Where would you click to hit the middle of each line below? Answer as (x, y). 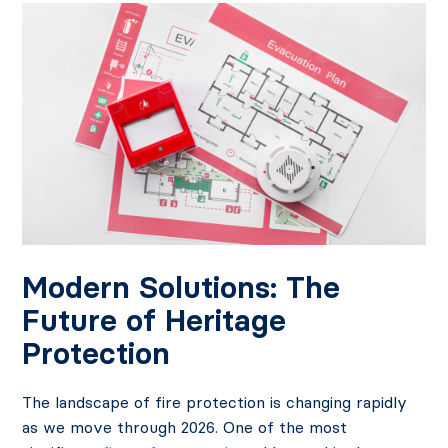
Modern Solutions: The (181, 288)
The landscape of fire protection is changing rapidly (215, 402)
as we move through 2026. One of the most (185, 427)
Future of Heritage (154, 321)
